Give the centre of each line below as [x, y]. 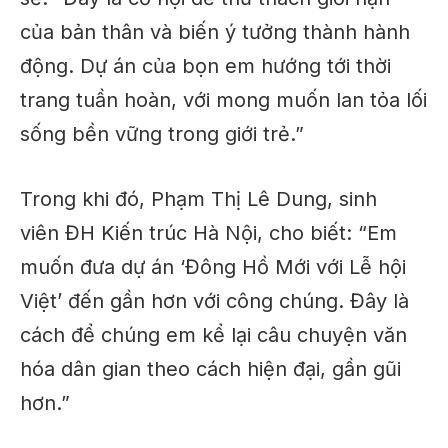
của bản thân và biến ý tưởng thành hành [215, 32]
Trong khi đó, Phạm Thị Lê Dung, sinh [198, 199]
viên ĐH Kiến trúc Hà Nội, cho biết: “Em [208, 233]
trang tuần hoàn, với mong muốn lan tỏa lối [223, 100]
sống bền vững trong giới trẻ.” [162, 134]
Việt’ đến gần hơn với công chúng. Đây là [214, 301]
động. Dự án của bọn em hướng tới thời [205, 66]
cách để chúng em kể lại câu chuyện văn [213, 335]
